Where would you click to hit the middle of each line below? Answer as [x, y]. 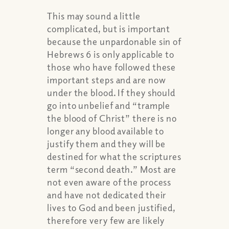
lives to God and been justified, [111, 207]
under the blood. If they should [111, 92]
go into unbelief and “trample [109, 105]
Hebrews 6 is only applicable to [111, 54]
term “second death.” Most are [112, 169]
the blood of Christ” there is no [112, 118]
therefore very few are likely [106, 220]
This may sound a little [94, 16]
